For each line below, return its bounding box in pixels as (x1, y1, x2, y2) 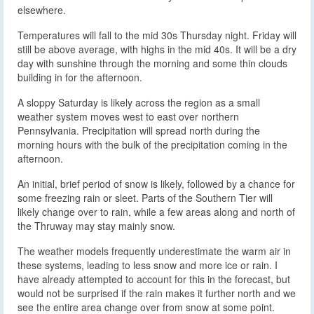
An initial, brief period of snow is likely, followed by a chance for (18, 176, 295, 191)
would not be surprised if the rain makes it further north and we (18, 285, 296, 300)
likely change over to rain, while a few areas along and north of (18, 204, 295, 219)
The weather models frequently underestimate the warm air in (18, 243, 291, 258)
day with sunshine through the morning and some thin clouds (18, 55, 287, 70)
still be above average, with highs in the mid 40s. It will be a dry (18, 41, 296, 56)
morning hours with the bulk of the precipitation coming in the (18, 137, 287, 151)
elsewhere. (18, 2, 66, 17)
